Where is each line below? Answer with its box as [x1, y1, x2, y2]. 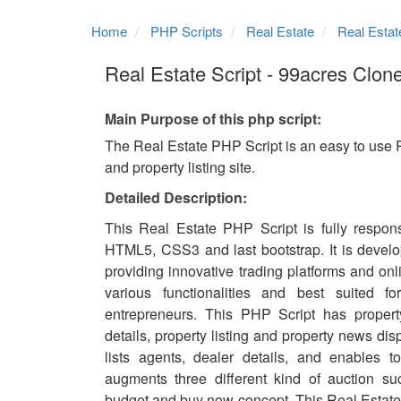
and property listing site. [105, 157, 255, 177]
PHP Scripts [150, 21, 223, 40]
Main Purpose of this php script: [105, 108, 321, 129]
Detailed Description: [105, 187, 247, 208]
